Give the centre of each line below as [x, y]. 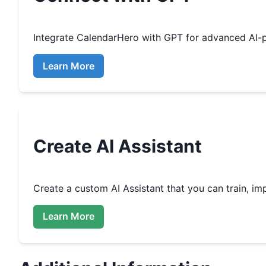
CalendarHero [108, 38]
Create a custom [72, 188]
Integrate [55, 38]
